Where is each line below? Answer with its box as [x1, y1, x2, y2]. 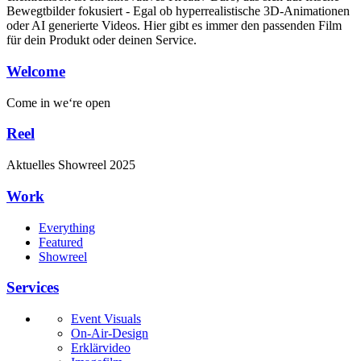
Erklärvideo [71, 340, 131, 355]
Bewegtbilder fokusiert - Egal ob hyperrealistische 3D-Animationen [6, 4, 350, 19]
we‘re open [53, 95, 110, 110]
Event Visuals [71, 311, 141, 326]
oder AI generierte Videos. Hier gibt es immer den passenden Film [6, 19, 342, 33]
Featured [39, 234, 83, 249]
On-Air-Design [71, 326, 148, 340]
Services [6, 279, 59, 297]
